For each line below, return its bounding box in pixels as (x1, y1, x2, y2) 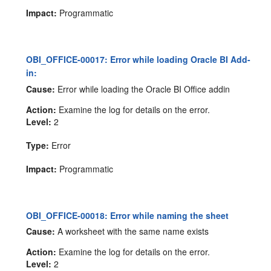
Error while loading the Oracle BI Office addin (55, 82, 230, 95)
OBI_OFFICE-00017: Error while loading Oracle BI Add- (26, 53, 251, 65)
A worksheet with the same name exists (55, 225, 209, 238)
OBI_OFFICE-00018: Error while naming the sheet (26, 209, 229, 221)
